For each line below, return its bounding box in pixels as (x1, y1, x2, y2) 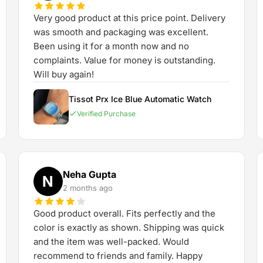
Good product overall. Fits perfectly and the (33, 208, 215, 219)
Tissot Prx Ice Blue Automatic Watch (68, 93, 211, 104)
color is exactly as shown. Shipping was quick (33, 222, 224, 233)
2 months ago (62, 183, 113, 193)
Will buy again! (33, 69, 94, 80)
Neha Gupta (62, 168, 116, 180)
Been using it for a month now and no (33, 41, 189, 52)
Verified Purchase (76, 109, 136, 118)
